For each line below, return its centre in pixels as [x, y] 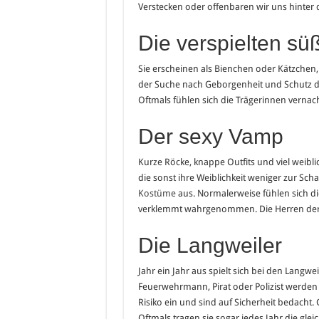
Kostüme [157, 193]
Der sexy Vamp [210, 136]
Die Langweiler [210, 245]
